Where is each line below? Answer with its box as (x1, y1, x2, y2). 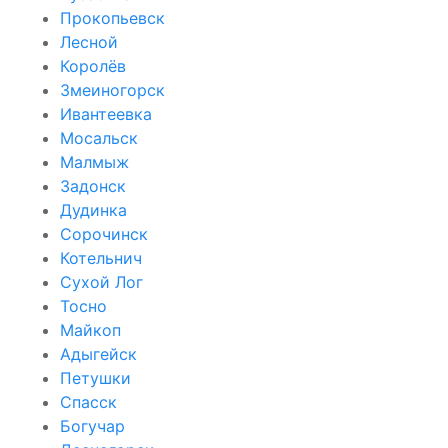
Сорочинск (60, 223, 148, 244)
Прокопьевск (60, 7, 165, 28)
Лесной (60, 31, 118, 52)
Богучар (60, 415, 125, 436)
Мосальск (60, 127, 138, 148)
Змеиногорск (60, 79, 165, 100)
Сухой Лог (60, 271, 143, 292)
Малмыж (60, 151, 129, 172)
